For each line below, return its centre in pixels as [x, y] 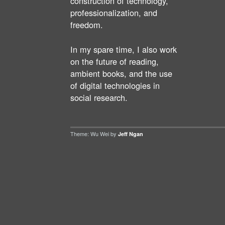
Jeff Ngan [131, 134]
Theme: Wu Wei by [94, 133]
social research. [99, 97]
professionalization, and [114, 13]
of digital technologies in [115, 85]
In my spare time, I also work [124, 49]
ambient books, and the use [121, 73]
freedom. [87, 25]
